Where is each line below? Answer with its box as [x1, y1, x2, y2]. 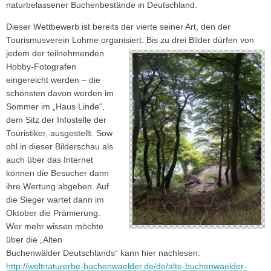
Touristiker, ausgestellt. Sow [6, 128, 113, 138]
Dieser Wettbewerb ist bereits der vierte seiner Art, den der [6, 22, 230, 31]
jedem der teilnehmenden [6, 48, 104, 58]
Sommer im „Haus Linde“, [6, 102, 105, 111]
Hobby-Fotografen [6, 62, 76, 71]
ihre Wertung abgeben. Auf [6, 181, 109, 191]
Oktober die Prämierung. [6, 208, 100, 218]
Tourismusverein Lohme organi [6, 35, 125, 45]
